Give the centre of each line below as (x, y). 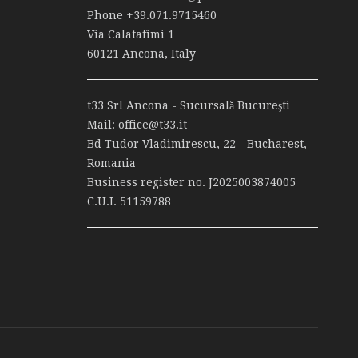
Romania (112, 163)
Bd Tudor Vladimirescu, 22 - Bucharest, (197, 144)
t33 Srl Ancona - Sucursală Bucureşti (189, 105)
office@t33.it (153, 125)
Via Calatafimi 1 (131, 34)
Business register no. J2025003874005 (192, 182)
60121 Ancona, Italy (142, 54)
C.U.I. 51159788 (129, 201)
